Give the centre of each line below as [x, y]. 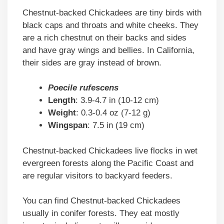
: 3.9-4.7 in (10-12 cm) [117, 100]
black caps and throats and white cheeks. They [110, 25]
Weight [62, 113]
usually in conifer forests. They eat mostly [101, 213]
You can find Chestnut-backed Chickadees [101, 201]
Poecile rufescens [83, 88]
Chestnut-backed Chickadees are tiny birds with [112, 12]
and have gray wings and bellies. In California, [108, 50]
